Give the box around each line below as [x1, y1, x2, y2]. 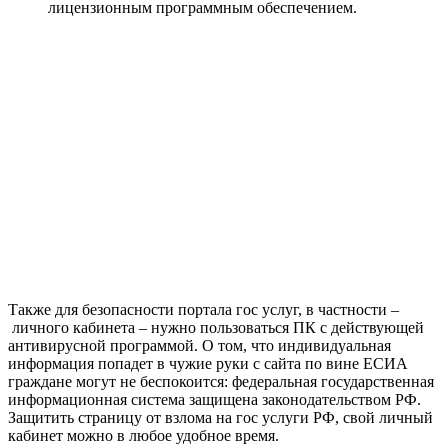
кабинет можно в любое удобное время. [8, 427, 279, 445]
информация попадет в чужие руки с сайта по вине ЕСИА [8, 355, 408, 373]
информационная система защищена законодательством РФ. [8, 391, 421, 409]
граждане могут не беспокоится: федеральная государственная [8, 373, 434, 391]
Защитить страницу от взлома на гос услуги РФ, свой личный [8, 409, 433, 427]
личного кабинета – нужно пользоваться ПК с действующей [8, 319, 424, 337]
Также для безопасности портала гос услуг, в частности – [8, 301, 399, 319]
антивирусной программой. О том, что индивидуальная [8, 337, 391, 355]
